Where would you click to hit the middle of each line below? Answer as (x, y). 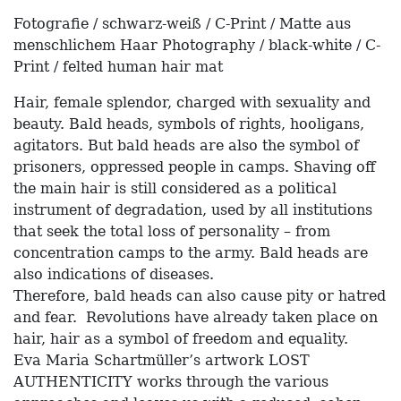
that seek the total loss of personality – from (172, 232)
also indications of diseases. (114, 275)
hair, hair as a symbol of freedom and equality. (181, 339)
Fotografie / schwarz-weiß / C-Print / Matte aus (182, 24)
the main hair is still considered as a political (175, 189)
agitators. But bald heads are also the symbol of (186, 146)
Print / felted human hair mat (118, 67)
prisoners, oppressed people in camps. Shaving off (194, 167)
